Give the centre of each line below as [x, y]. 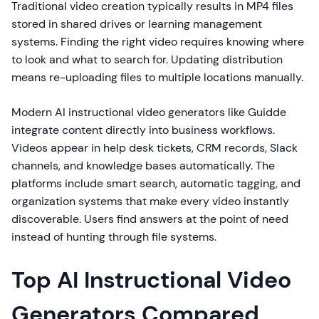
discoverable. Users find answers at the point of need [150, 219]
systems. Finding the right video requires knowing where [158, 42]
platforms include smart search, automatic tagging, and [156, 184]
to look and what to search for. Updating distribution [147, 60]
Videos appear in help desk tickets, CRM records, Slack [155, 148]
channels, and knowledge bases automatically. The [143, 166]
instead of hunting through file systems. [114, 237]
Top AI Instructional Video [151, 280]
